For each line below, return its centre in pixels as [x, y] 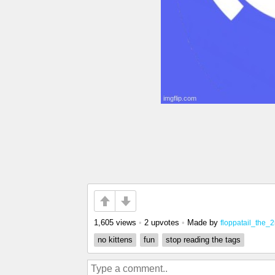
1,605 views [115, 223]
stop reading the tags [203, 240]
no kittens [115, 240]
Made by [204, 223]
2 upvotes [162, 223]
